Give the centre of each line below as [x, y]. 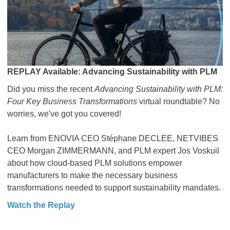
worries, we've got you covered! [65, 114]
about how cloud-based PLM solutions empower [95, 163]
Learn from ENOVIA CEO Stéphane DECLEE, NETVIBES [113, 138]
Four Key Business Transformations [73, 101]
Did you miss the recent [51, 89]
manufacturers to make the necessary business [92, 175]
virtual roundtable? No [179, 101]
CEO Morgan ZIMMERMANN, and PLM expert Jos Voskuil [113, 151]
